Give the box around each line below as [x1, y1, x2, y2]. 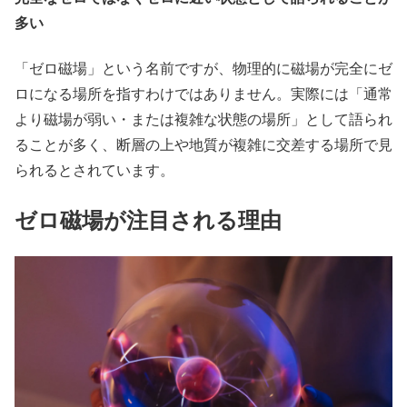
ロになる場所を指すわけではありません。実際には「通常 [15, 83, 392, 103]
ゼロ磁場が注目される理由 [15, 203, 282, 235]
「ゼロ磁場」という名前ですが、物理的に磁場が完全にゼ [15, 57, 392, 77]
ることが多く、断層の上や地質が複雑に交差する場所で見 [15, 134, 392, 154]
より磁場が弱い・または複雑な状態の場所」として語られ [15, 108, 392, 128]
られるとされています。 [15, 159, 174, 179]
